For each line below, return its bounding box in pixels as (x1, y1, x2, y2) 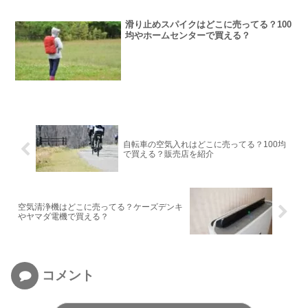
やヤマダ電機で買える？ (18, 212, 109, 222)
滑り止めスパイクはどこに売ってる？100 (125, 19, 292, 30)
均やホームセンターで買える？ (125, 30, 251, 41)
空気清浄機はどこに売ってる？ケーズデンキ (18, 202, 183, 212)
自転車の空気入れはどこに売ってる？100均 (122, 140, 286, 150)
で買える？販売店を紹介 (122, 149, 214, 159)
